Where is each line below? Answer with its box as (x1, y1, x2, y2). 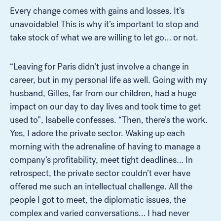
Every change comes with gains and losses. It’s (10, 5, 184, 16)
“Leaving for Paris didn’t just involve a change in (10, 61, 189, 72)
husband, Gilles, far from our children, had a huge (10, 87, 196, 99)
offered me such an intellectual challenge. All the (10, 181, 192, 192)
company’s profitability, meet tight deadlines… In (10, 154, 193, 165)
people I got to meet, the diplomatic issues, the (10, 194, 186, 205)
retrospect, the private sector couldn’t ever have (10, 167, 190, 179)
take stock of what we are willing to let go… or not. (10, 32, 198, 43)
